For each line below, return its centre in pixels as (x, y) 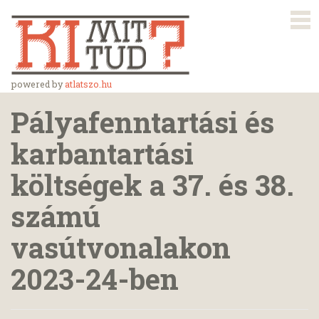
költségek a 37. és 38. (152, 185)
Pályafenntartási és (142, 122)
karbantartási (102, 153)
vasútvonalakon (121, 247)
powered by (38, 84)
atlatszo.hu (88, 84)
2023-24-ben (95, 279)
